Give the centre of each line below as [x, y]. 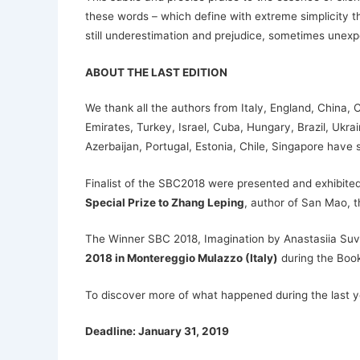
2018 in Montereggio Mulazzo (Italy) [181, 258]
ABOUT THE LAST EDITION [156, 72]
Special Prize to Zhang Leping [164, 202]
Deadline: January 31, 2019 [157, 331]
